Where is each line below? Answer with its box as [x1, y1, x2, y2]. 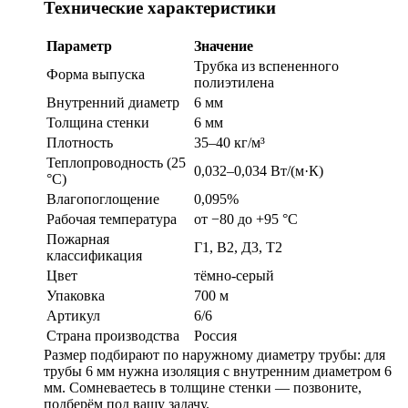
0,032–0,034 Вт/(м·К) [194, 162, 323, 178]
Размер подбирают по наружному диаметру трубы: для [44, 346, 385, 362]
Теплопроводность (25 [46, 154, 186, 170]
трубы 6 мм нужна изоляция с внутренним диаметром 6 [44, 362, 392, 379]
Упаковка [46, 287, 105, 303]
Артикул [46, 307, 100, 323]
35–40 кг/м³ [194, 134, 265, 150]
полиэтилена [194, 74, 274, 90]
